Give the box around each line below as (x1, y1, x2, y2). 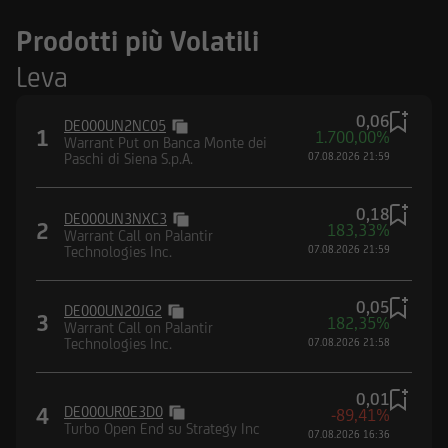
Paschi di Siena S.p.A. (64, 149, 193, 167)
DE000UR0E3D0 (64, 402, 163, 420)
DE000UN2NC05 (64, 116, 166, 134)
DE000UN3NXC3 (64, 209, 167, 227)
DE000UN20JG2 (64, 302, 162, 320)
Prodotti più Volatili (16, 23, 259, 57)
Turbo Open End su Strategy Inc (64, 419, 260, 437)
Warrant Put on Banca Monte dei (64, 133, 267, 151)
